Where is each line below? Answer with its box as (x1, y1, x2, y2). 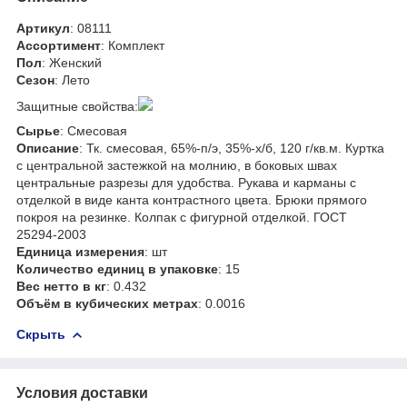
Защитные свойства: (16, 98, 138, 114)
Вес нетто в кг (16, 278, 106, 293)
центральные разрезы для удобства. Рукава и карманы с (16, 174, 356, 190)
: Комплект (101, 37, 164, 53)
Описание (16, 140, 79, 155)
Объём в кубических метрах (16, 295, 198, 311)
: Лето (55, 72, 90, 87)
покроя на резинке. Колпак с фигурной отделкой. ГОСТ (16, 209, 347, 224)
